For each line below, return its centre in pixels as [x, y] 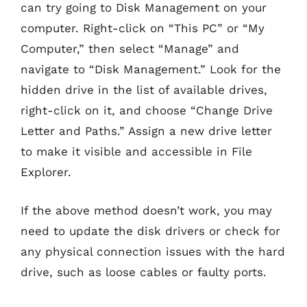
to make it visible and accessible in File [136, 151]
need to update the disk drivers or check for [150, 231]
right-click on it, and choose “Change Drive [147, 110]
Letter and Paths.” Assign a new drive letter [146, 131]
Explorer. [46, 172]
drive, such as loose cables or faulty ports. [144, 272]
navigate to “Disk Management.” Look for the [151, 69]
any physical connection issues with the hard [153, 251]
